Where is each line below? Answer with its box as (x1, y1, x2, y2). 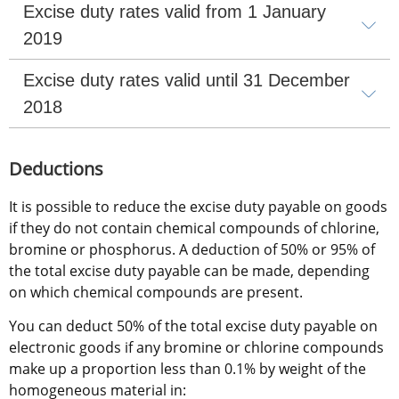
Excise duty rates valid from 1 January (23, 2, 326, 22)
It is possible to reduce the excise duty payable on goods (9, 197, 387, 217)
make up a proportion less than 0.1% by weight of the (9, 359, 366, 379)
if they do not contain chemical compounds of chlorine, (9, 218, 379, 239)
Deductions (9, 157, 108, 182)
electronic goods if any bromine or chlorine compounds (9, 338, 384, 358)
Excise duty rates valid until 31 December (23, 70, 350, 91)
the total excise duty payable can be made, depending (9, 261, 370, 281)
